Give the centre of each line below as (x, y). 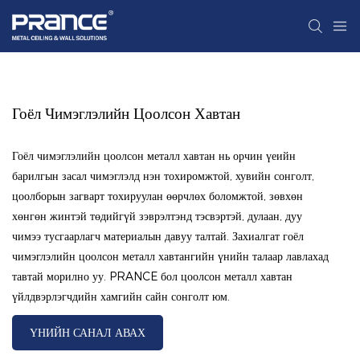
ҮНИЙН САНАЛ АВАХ (88, 333)
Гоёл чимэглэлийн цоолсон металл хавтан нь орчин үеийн (154, 156)
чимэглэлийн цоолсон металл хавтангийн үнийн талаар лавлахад (170, 257)
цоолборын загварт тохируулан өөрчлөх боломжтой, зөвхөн (157, 196)
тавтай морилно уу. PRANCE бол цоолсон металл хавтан (152, 277)
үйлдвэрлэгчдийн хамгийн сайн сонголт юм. (121, 297)
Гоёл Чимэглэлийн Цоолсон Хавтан (126, 114)
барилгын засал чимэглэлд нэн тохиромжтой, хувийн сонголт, (163, 176)
